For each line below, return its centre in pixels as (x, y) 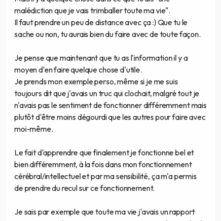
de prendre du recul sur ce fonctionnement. (85, 188)
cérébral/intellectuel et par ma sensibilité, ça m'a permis (106, 176)
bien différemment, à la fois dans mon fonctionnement (103, 165)
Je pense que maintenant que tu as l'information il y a (101, 58)
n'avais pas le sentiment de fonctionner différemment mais (110, 105)
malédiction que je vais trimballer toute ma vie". (92, 11)
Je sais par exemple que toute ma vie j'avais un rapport (105, 212)
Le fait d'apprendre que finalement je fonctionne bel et (104, 153)
